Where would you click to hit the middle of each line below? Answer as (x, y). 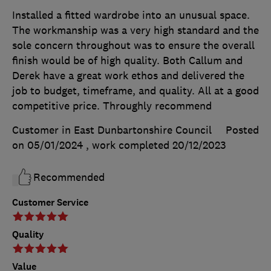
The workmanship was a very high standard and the (135, 31)
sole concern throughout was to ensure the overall (133, 46)
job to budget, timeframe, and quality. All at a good (135, 91)
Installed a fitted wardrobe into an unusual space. (131, 15)
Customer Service (50, 203)
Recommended (69, 178)
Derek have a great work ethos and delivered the (128, 76)
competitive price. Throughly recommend (112, 106)
